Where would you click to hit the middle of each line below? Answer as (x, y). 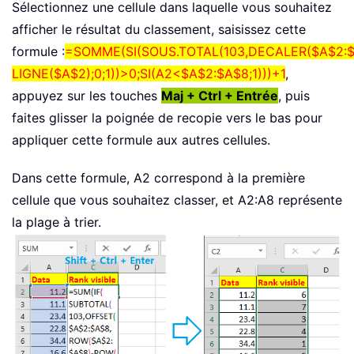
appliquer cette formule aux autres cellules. (141, 140)
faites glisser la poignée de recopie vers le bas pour (167, 118)
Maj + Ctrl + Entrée (220, 96)
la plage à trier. (56, 222)
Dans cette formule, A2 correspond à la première (158, 178)
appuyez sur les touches (87, 96)
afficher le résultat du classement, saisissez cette (159, 30)
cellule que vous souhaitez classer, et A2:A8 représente (177, 200)
